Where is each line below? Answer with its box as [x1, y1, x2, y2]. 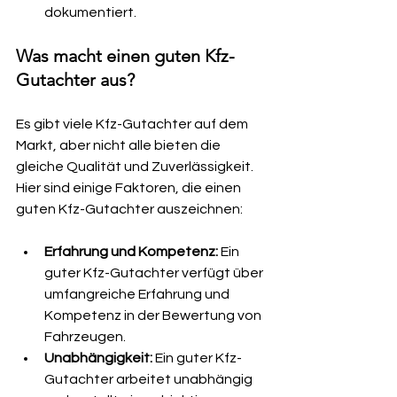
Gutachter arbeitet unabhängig [44, 372, 255, 386]
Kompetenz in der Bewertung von [44, 308, 264, 323]
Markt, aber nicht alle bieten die [16, 138, 223, 152]
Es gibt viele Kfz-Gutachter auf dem [16, 117, 251, 131]
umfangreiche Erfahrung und [44, 287, 232, 301]
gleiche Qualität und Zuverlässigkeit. [16, 160, 256, 174]
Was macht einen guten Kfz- [16, 45, 235, 66]
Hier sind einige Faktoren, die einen [16, 181, 244, 195]
